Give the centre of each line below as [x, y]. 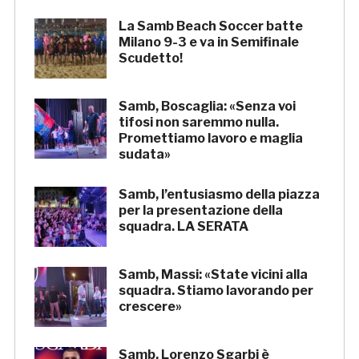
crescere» [150, 307]
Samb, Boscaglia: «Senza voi [207, 107]
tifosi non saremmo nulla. [198, 123]
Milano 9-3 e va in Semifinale [208, 42]
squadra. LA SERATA [183, 227]
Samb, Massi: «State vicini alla [213, 275]
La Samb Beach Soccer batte [210, 26]
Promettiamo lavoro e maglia [210, 139]
